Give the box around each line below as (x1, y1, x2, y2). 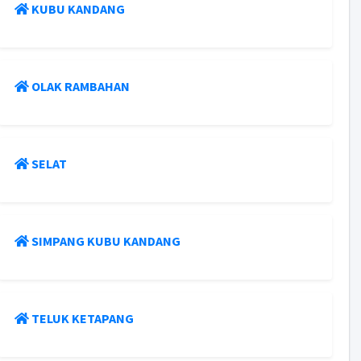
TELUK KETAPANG (31, 310, 135, 326)
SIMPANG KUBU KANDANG (31, 233, 181, 249)
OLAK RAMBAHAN (31, 78, 131, 94)
